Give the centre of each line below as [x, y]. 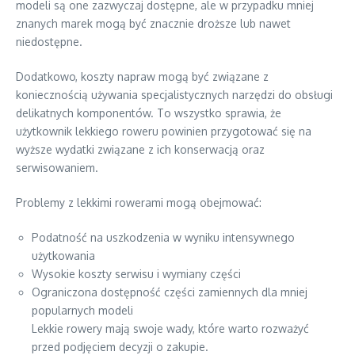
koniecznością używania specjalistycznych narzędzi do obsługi [174, 95]
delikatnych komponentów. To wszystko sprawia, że [149, 113]
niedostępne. [49, 42]
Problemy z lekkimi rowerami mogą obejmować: [139, 203]
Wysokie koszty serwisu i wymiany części [136, 274]
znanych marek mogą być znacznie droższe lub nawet [153, 24]
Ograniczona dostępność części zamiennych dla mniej [170, 292]
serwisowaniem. [57, 168]
